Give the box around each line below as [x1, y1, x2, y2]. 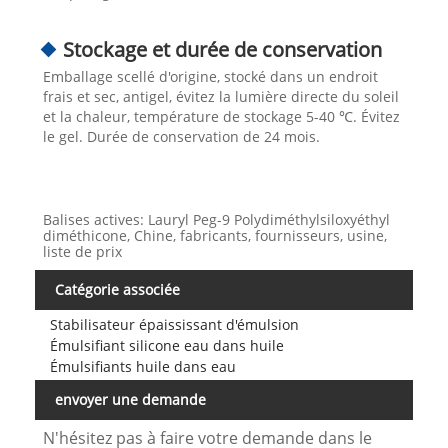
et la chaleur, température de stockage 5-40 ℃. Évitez [42, 106, 400, 126]
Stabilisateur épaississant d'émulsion [49, 314, 299, 334]
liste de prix [42, 241, 122, 261]
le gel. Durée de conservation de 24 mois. [42, 126, 320, 146]
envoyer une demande [55, 390, 206, 410]
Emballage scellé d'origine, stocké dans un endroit [42, 66, 378, 86]
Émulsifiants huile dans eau [49, 356, 236, 376]
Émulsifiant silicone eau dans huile [49, 335, 284, 355]
